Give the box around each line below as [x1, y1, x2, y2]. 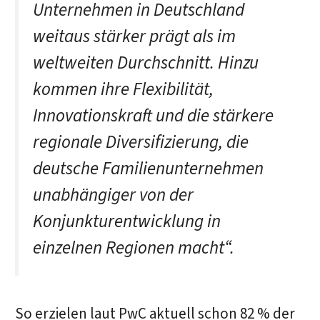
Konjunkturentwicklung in [32, 209, 221, 235]
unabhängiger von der [32, 182, 194, 209]
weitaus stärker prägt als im [32, 24, 236, 50]
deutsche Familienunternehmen [32, 156, 264, 182]
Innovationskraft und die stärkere [32, 103, 274, 129]
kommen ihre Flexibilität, [32, 76, 214, 103]
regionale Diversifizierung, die [32, 129, 249, 156]
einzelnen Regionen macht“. [32, 235, 234, 261]
